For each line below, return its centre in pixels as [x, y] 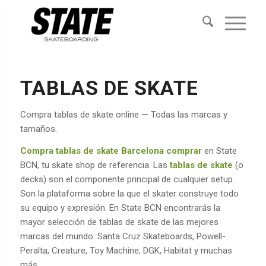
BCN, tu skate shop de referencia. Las [95, 165]
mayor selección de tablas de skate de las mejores [119, 222]
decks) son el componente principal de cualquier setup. [127, 179]
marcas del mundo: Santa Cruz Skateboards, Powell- [123, 236]
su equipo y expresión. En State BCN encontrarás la [120, 208]
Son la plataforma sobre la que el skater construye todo [129, 193]
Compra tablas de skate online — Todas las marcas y [123, 115]
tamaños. [38, 129]
